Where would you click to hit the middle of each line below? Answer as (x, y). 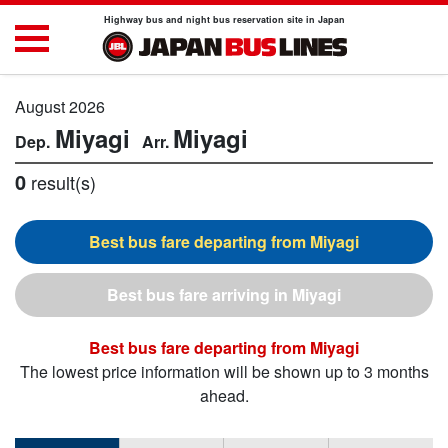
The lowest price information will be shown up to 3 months (224, 371)
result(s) (61, 182)
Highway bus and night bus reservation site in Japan (224, 19)
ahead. (224, 395)
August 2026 (60, 106)
